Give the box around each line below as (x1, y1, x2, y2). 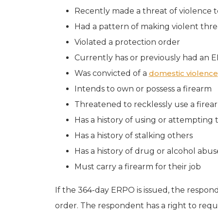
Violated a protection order (74, 37, 180, 47)
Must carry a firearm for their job (74, 162, 201, 171)
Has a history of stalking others (74, 130, 193, 140)
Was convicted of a (74, 68, 149, 78)
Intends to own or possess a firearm (74, 84, 212, 93)
